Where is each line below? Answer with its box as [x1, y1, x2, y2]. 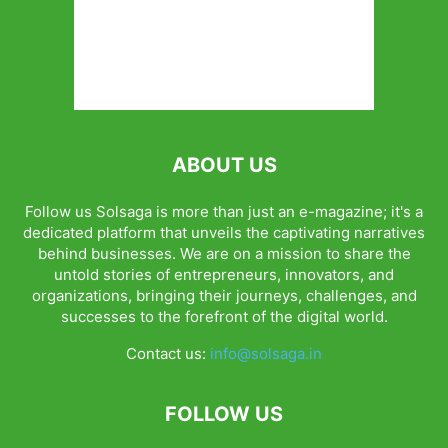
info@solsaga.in [210, 344, 322, 363]
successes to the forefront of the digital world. [60, 307, 388, 326]
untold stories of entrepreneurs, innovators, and [54, 265, 394, 284]
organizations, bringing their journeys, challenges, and [31, 286, 417, 305]
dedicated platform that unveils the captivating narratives [23, 223, 425, 242]
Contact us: [126, 344, 210, 363]
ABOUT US [171, 153, 277, 177]
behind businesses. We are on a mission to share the [37, 244, 411, 263]
